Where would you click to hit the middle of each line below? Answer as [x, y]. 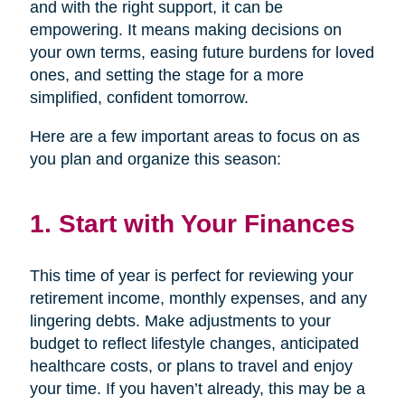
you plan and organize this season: [155, 159]
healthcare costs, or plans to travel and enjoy [191, 366]
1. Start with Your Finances [192, 223]
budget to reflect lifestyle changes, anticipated [194, 343]
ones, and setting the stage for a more [166, 75]
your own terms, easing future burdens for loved [202, 52]
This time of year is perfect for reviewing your [191, 275]
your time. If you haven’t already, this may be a [197, 388]
